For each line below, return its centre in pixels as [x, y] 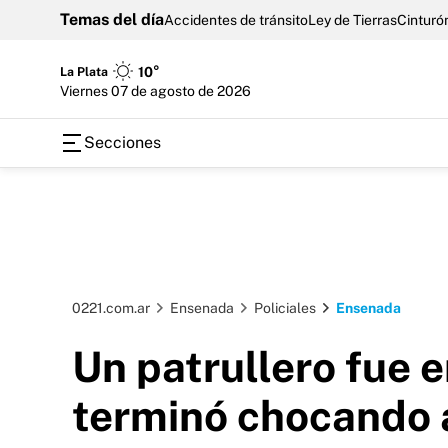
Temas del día [112, 19]
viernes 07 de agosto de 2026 [160, 90]
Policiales [285, 308]
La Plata [84, 71]
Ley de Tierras [352, 20]
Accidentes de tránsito [236, 20]
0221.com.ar [111, 308]
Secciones [122, 142]
